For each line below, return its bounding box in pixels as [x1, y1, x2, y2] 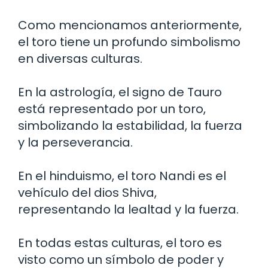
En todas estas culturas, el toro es [18, 234, 222, 251]
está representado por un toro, [18, 100, 206, 117]
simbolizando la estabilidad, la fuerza [18, 117, 242, 134]
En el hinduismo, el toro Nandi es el [18, 167, 226, 184]
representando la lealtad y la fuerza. [18, 200, 239, 218]
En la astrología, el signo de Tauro [18, 83, 222, 100]
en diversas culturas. [18, 50, 142, 67]
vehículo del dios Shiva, [18, 184, 157, 201]
